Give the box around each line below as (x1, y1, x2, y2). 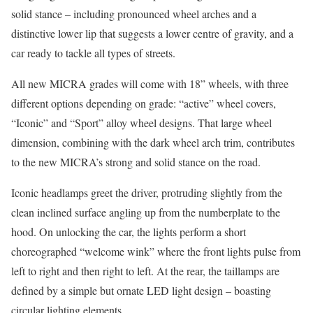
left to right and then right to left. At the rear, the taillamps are (11, 263, 279, 278)
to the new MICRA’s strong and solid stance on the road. (11, 154, 261, 169)
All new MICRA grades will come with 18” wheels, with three (11, 76, 289, 91)
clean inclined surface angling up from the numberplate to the (11, 205, 280, 219)
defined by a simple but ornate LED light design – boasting (11, 283, 271, 298)
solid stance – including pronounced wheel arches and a (11, 6, 256, 21)
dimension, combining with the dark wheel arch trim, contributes (11, 135, 295, 150)
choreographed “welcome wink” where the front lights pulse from (11, 244, 300, 259)
